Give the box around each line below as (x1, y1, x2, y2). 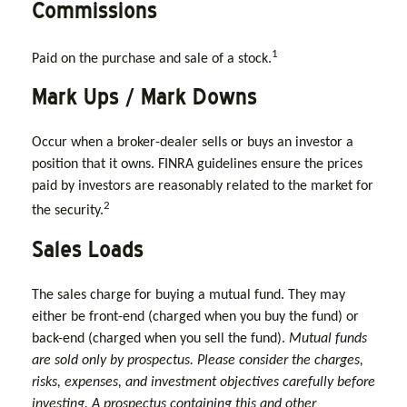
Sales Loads (32, 235, 144, 263)
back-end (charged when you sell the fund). (32, 331, 289, 346)
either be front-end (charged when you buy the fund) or (32, 309, 359, 324)
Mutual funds (289, 331, 367, 346)
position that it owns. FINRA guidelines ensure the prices (32, 157, 362, 173)
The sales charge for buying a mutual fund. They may (32, 287, 345, 303)
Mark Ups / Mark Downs (32, 84, 257, 111)
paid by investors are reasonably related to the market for (32, 179, 373, 194)
